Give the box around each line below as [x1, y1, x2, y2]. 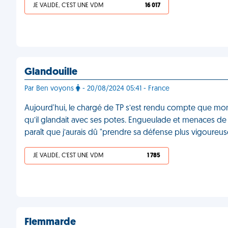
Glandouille [24, 67, 77, 77]
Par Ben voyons [24, 85, 76, 93]
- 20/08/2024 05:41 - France [80, 85, 169, 93]
